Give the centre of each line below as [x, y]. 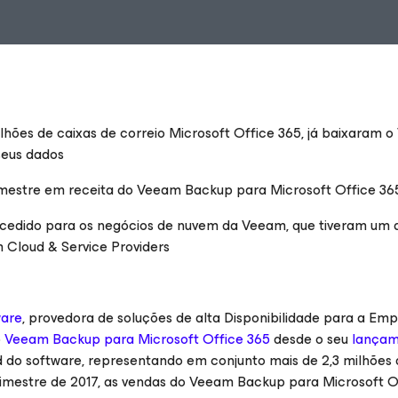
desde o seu [311, 339]
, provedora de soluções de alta [123, 318]
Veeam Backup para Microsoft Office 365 [137, 339]
